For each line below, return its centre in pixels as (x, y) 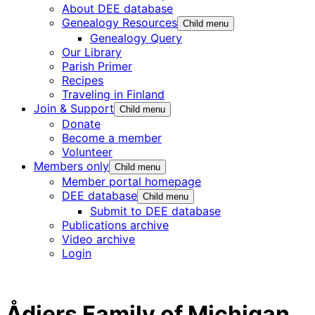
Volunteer (87, 152)
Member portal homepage (131, 181)
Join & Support (74, 108)
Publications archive (115, 225)
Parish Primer (97, 66)
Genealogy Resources (120, 22)
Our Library (92, 52)
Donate (81, 124)
